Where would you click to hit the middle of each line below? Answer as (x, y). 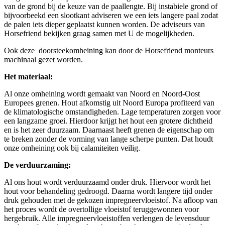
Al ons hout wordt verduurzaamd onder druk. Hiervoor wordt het (107, 182)
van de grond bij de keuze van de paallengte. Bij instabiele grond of (111, 6)
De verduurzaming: (37, 165)
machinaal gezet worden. (43, 59)
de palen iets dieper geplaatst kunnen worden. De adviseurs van (104, 24)
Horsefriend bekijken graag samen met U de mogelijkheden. (99, 33)
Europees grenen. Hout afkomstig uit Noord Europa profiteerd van (109, 102)
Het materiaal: (28, 76)
